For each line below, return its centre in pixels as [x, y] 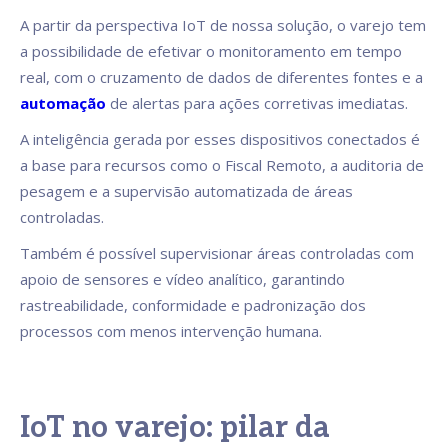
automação [63, 103]
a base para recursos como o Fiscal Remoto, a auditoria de [222, 165]
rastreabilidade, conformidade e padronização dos [193, 305]
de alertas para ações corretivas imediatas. [257, 103]
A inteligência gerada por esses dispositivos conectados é [220, 139]
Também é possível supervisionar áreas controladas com [217, 253]
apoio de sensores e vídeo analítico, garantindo [182, 279]
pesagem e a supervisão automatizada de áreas [186, 191]
